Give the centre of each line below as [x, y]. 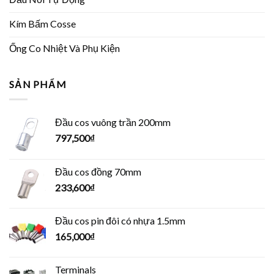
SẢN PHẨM [38, 84]
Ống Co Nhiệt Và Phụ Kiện [65, 48]
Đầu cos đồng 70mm [98, 171]
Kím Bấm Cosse [43, 24]
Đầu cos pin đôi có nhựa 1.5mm [120, 220]
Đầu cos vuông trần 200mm [113, 122]
